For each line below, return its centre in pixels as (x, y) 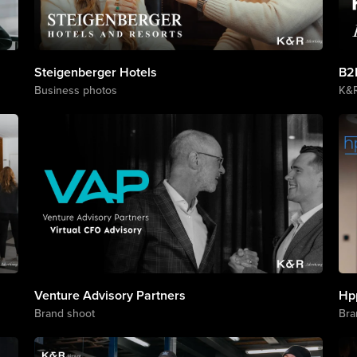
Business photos (75, 90)
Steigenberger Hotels (95, 72)
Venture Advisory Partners (110, 295)
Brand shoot (64, 313)
